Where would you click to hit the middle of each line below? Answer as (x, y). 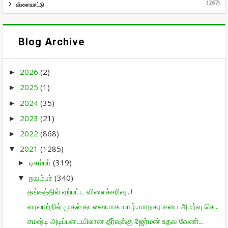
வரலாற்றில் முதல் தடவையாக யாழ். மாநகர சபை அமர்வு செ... (123, 206)
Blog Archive (51, 41)
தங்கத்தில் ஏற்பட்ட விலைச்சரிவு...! (80, 191)
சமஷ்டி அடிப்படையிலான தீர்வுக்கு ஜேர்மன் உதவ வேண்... (115, 221)
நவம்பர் (42, 178)
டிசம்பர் (41, 162)
